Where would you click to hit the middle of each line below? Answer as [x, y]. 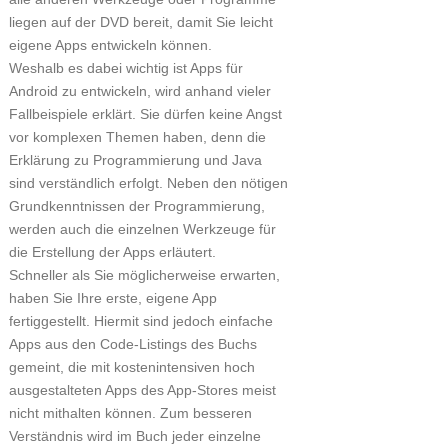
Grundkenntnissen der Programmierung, [136, 206]
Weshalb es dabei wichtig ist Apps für [125, 68]
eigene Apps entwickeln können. [110, 45]
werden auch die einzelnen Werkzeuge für [142, 229]
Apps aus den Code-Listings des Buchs [132, 344]
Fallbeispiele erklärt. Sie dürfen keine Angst [145, 114]
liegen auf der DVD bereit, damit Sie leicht [140, 22]
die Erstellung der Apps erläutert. [112, 252]
